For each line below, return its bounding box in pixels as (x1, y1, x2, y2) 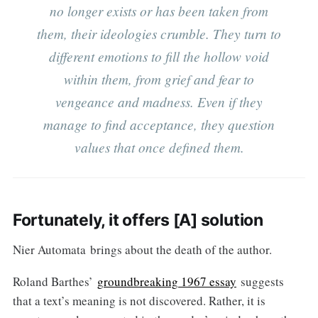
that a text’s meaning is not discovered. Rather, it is (12, 292, 265, 309)
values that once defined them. (74, 137, 244, 156)
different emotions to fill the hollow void (49, 46, 269, 65)
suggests (236, 273, 284, 290)
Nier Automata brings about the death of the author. (12, 241, 272, 258)
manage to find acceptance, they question (43, 114, 275, 133)
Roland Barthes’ (12, 273, 97, 290)
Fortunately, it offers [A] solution (12, 209, 263, 230)
